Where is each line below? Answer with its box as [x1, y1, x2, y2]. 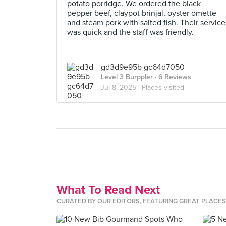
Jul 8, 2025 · [101, 83, 142, 92]
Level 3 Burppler [101, 73, 153, 81]
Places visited [142, 83, 184, 92]
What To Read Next [56, 183, 160, 197]
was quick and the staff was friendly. [67, 27, 194, 37]
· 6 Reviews [153, 73, 191, 81]
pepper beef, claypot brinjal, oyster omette [67, 8, 216, 18]
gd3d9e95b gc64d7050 [101, 62, 185, 72]
